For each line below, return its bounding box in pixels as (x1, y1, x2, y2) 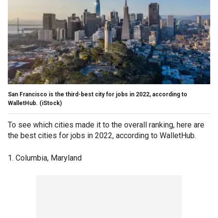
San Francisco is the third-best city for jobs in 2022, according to (8, 91, 187, 98)
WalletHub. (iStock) (8, 99, 62, 107)
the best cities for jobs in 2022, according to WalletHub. (8, 130, 198, 140)
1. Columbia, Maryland (8, 153, 82, 163)
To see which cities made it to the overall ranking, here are (8, 120, 204, 129)
